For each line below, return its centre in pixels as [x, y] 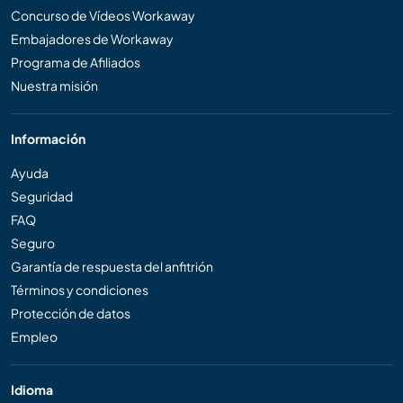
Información [48, 139]
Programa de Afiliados [76, 63]
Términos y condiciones [80, 290]
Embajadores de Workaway [92, 39]
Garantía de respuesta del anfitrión [112, 267]
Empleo [34, 337]
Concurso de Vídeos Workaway [103, 16]
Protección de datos [71, 313]
